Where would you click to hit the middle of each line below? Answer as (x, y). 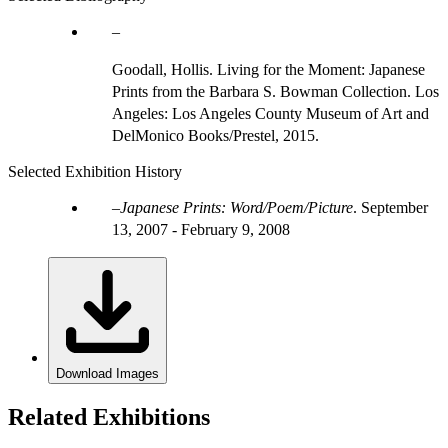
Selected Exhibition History (95, 171)
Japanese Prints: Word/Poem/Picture (236, 207)
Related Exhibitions (109, 416)
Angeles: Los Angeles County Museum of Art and (270, 113)
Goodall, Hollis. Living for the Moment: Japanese (268, 69)
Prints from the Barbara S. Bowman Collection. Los (275, 91)
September (394, 207)
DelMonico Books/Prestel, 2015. (215, 135)
